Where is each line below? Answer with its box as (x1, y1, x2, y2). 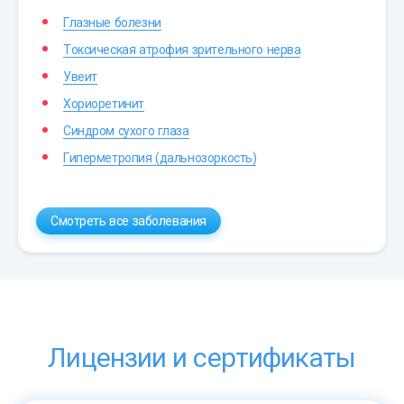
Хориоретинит (63, 96, 144, 111)
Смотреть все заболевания (50, 213, 207, 228)
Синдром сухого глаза (63, 123, 189, 138)
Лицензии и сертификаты (48, 341, 356, 373)
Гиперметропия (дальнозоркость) (63, 150, 257, 165)
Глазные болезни (63, 14, 161, 30)
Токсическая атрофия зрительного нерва (63, 41, 301, 57)
